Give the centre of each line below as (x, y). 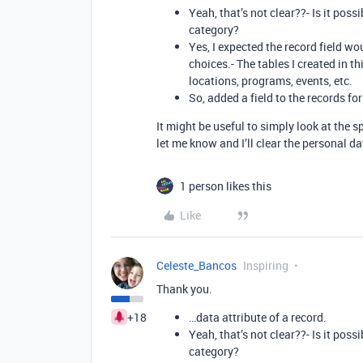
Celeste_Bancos (196, 265)
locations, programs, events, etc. (271, 81)
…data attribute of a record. (258, 317)
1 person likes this (226, 186)
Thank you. (184, 289)
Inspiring (266, 265)
